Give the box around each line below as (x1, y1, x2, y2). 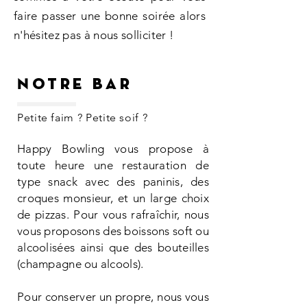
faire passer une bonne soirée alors (14, 9, 206, 23)
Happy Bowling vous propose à (17, 142, 209, 156)
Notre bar (17, 77, 133, 93)
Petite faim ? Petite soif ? (17, 111, 148, 124)
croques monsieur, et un (17, 191, 150, 205)
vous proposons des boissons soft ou (17, 224, 209, 238)
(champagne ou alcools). (17, 257, 147, 271)
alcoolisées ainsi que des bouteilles (17, 241, 209, 254)
